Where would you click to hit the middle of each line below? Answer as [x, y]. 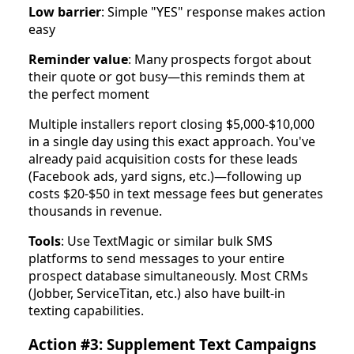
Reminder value [78, 60]
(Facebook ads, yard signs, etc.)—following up [165, 177]
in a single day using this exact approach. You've [172, 142]
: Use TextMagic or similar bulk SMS [167, 241]
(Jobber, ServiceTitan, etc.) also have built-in [157, 294]
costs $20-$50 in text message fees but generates [176, 194]
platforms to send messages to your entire [156, 259]
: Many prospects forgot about [220, 60]
